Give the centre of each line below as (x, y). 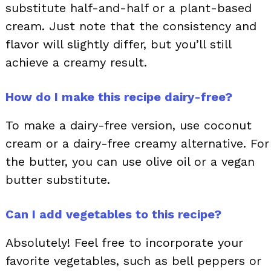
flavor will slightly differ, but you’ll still (118, 44)
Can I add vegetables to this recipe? (113, 214)
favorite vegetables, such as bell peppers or (133, 261)
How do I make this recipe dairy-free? (119, 97)
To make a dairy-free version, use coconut (129, 126)
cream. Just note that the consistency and (131, 26)
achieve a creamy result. (76, 63)
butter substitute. (58, 180)
